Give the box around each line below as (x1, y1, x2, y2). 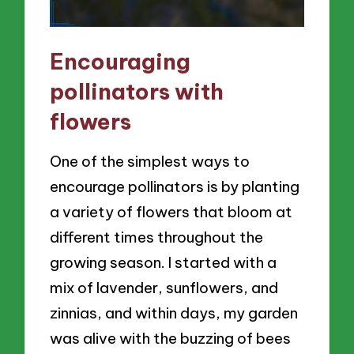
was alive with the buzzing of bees (50, 329, 292, 348)
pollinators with (50, 77, 224, 105)
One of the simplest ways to (50, 152, 250, 171)
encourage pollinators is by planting (50, 177, 300, 197)
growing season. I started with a (50, 253, 277, 273)
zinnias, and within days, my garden (50, 303, 299, 323)
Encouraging (50, 47, 191, 75)
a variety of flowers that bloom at (50, 202, 293, 222)
